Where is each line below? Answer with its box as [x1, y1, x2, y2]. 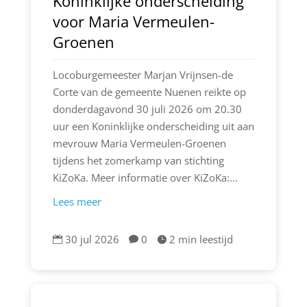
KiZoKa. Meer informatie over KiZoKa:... [52, 171, 238, 185]
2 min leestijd [169, 232, 233, 247]
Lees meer [52, 195, 101, 209]
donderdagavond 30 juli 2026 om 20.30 [52, 102, 242, 116]
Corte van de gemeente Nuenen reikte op [52, 85, 246, 99]
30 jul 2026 [64, 232, 119, 247]
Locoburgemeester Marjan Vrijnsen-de [52, 68, 233, 82]
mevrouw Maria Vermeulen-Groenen [52, 136, 226, 151]
